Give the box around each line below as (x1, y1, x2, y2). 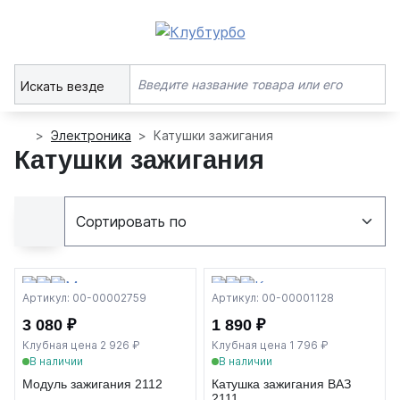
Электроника (51, 128, 131, 143)
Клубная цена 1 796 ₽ (212, 338, 329, 352)
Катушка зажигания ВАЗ (212, 377, 351, 391)
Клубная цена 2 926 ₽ (22, 338, 140, 352)
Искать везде (21, 78, 108, 94)
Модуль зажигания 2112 (22, 377, 162, 391)
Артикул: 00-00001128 (212, 291, 334, 304)
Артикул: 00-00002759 (22, 291, 146, 304)
